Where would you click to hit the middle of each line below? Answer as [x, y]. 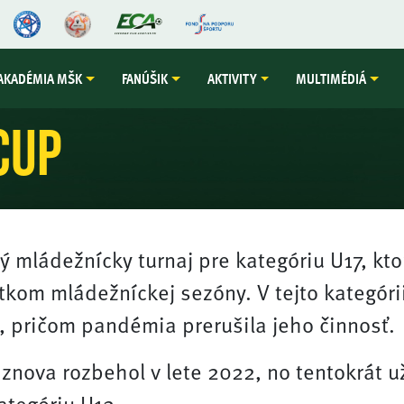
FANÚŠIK [145, 78]
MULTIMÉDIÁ [331, 78]
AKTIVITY [232, 78]
